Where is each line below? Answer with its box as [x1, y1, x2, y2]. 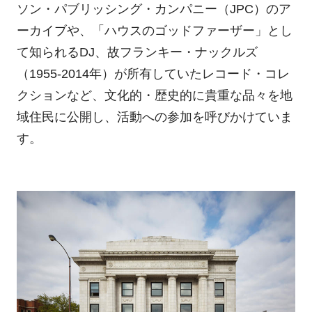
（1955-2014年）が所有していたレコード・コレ [16, 66, 290, 81]
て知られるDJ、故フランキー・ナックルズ [16, 45, 258, 59]
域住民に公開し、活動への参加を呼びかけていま [16, 109, 292, 124]
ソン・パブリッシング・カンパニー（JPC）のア [16, 1, 291, 16]
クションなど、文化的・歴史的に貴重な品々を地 [16, 88, 292, 102]
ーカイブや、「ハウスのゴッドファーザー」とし [16, 23, 292, 38]
